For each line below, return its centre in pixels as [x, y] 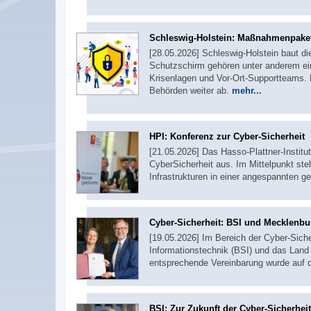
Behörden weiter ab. [191, 91]
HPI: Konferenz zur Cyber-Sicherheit [227, 136]
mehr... [247, 91]
